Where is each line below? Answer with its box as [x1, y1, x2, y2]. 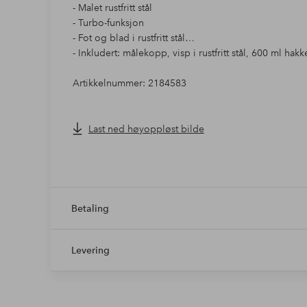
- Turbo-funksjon [72, 16, 144, 29]
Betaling [71, 202, 109, 215]
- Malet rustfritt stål [72, 1, 152, 14]
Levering [71, 244, 110, 257]
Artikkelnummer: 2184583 [72, 77, 186, 90]
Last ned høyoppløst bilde [88, 123, 204, 136]
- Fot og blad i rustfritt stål [72, 32, 185, 45]
